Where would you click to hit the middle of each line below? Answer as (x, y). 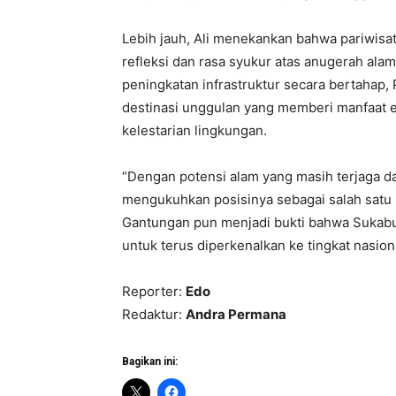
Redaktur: (154, 315)
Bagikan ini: (150, 362)
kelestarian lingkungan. (194, 131)
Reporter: (154, 292)
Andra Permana (236, 315)
